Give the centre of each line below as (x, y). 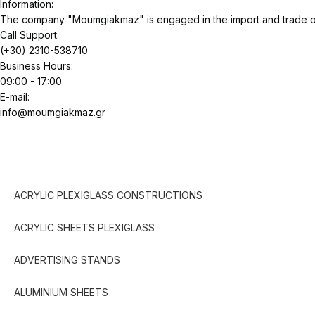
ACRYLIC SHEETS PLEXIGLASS (84, 227)
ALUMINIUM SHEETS (61, 292)
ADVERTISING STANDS (67, 259)
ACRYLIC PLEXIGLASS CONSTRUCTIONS (108, 195)
